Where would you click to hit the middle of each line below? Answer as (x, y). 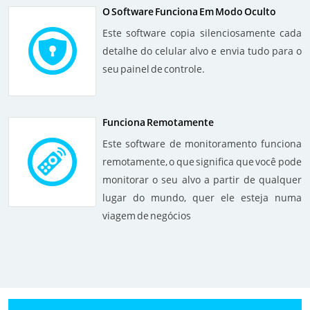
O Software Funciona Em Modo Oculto (189, 12)
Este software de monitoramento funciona (202, 144)
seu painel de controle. (153, 69)
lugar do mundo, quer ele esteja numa (202, 198)
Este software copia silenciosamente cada (202, 33)
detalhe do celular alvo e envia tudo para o (202, 51)
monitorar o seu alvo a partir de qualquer (202, 180)
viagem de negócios (146, 216)
